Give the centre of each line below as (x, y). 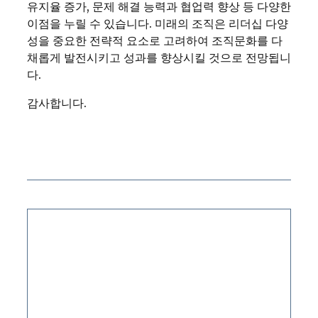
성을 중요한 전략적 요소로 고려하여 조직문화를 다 (155, 40)
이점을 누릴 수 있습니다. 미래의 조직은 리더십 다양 (158, 23)
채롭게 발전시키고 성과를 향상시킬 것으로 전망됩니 (159, 57)
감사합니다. (57, 103)
